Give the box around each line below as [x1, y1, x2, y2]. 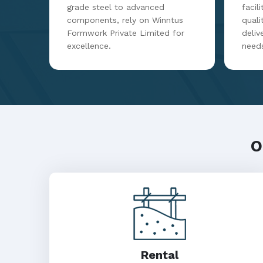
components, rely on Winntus [67, 15, 183, 25]
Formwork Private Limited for [67, 28, 184, 38]
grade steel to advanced [67, 2, 164, 12]
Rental [141, 248, 178, 262]
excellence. [67, 41, 111, 50]
